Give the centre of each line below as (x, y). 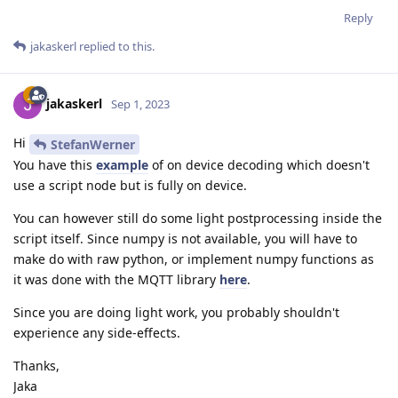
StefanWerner (93, 145)
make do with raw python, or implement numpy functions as (194, 259)
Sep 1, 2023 (140, 104)
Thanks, (36, 366)
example (122, 165)
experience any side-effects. (97, 333)
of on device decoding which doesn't (259, 165)
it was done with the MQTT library (116, 280)
